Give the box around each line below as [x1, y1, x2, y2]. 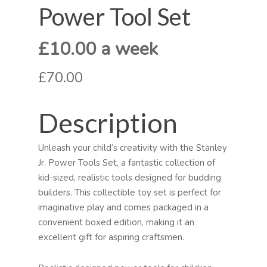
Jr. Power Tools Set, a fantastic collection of [38, 157, 215, 169]
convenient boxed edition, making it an [38, 216, 194, 229]
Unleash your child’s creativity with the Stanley [38, 142, 227, 154]
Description [38, 107, 178, 139]
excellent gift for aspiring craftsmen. [38, 231, 184, 244]
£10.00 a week [38, 37, 158, 62]
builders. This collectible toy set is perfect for [38, 187, 221, 199]
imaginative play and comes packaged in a [38, 201, 209, 214]
